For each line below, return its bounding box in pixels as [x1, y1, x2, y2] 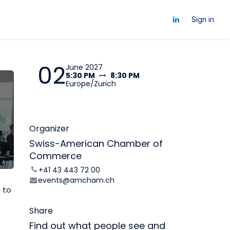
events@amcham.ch [37, 175, 114, 185]
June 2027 [66, 62, 103, 72]
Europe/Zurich [66, 79, 116, 89]
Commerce [29, 149, 82, 162]
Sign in [191, 15, 214, 24]
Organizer [29, 123, 69, 135]
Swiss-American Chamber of [29, 137, 163, 150]
